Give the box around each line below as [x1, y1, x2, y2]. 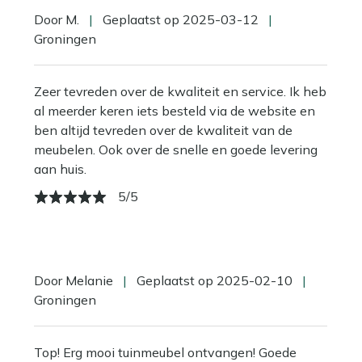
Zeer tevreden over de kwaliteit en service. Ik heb [34, 83, 326, 99]
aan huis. [34, 161, 86, 177]
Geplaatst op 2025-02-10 [133, 272, 296, 288]
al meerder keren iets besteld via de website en [34, 103, 315, 119]
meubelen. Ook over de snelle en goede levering [34, 141, 318, 158]
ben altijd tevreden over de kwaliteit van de [34, 122, 293, 138]
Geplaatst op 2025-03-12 [99, 11, 262, 27]
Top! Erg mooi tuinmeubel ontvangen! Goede [34, 344, 297, 360]
